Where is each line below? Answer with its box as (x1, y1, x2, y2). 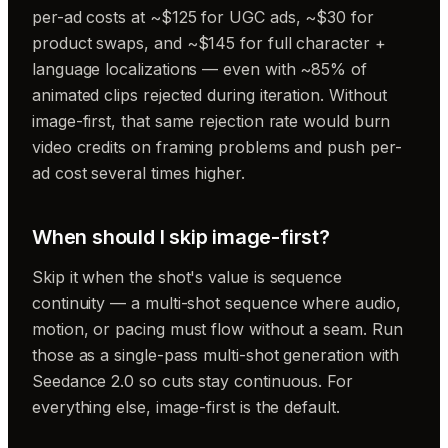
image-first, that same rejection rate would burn (32, 111, 391, 132)
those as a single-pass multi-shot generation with (32, 345, 400, 366)
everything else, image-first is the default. (32, 397, 340, 418)
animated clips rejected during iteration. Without (32, 85, 388, 106)
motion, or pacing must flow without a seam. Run (32, 319, 403, 340)
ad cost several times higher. (32, 163, 245, 184)
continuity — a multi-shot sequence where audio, (32, 293, 401, 314)
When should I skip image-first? (32, 225, 330, 250)
